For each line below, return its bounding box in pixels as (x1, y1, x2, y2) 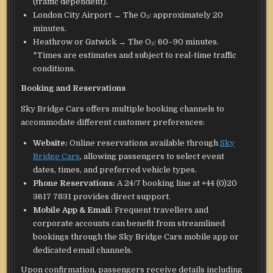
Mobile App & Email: (33, 205, 113, 215)
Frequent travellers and (113, 205, 209, 215)
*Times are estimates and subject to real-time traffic (33, 51, 237, 60)
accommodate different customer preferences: (21, 118, 205, 127)
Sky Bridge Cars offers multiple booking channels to (21, 104, 225, 114)
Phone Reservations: (33, 179, 116, 188)
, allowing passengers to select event (80, 152, 225, 161)
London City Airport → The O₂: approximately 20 (33, 10, 224, 20)
